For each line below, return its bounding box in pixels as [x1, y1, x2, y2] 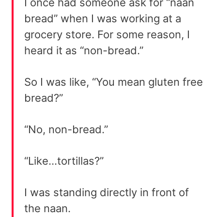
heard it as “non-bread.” [24, 44, 143, 57]
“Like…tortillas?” [24, 154, 104, 167]
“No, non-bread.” [24, 123, 108, 136]
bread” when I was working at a [24, 12, 181, 25]
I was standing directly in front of [24, 186, 189, 199]
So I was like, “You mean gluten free [24, 75, 203, 88]
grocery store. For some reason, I [24, 28, 190, 41]
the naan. [24, 201, 71, 215]
